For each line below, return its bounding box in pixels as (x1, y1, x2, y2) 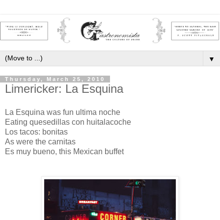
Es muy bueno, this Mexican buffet (5, 147, 124, 156)
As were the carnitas (5, 137, 76, 146)
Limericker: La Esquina (5, 82, 123, 96)
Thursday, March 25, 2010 (5, 76, 105, 82)
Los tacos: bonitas (5, 128, 68, 136)
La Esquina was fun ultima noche (5, 108, 120, 116)
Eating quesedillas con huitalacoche (5, 118, 131, 126)
